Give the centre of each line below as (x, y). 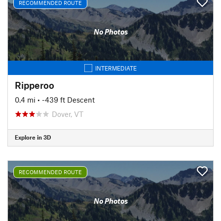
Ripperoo (35, 85)
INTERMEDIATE (116, 68)
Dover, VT (68, 114)
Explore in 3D (33, 137)
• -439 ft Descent (66, 99)
